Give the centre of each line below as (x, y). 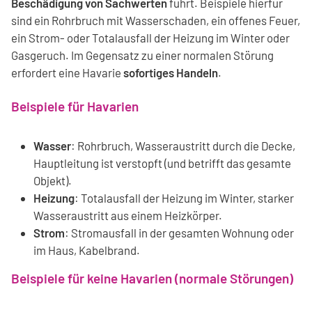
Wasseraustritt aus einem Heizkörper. (128, 215)
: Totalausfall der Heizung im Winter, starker (184, 197)
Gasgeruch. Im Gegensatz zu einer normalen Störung (142, 55)
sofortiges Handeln (171, 72)
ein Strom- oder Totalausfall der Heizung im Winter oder (150, 37)
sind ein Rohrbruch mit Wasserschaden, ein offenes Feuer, (156, 20)
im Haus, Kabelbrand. (87, 250)
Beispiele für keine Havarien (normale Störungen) (152, 278)
